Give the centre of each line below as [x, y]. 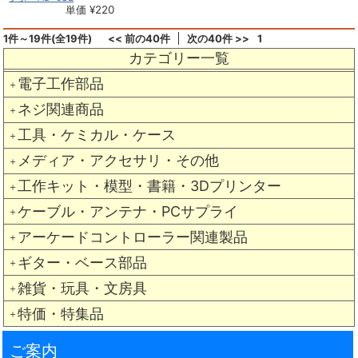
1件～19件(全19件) [48, 38]
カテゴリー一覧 [179, 58]
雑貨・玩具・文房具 [82, 288]
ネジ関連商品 [60, 109]
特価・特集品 [60, 313]
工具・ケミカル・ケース [96, 135]
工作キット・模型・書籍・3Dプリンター [149, 186]
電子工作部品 [60, 84]
